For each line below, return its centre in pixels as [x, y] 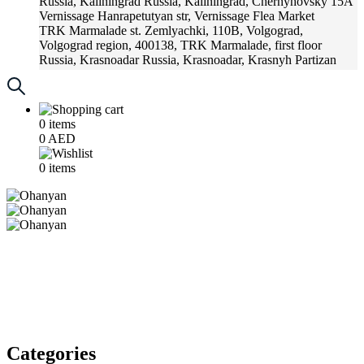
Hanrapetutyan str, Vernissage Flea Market [206, 16]
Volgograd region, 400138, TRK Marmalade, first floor [180, 45]
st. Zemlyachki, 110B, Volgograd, [217, 30]
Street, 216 [67, 74]
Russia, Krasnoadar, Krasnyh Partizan [239, 60]
